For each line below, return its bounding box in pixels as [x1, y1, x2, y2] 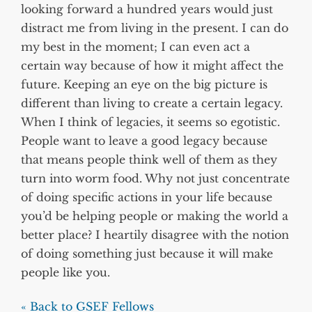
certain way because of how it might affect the [21, 58, 283, 72]
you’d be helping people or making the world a [21, 208, 288, 223]
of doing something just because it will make [21, 246, 273, 260]
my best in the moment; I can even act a [21, 39, 250, 54]
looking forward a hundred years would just [21, 1, 273, 16]
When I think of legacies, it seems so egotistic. [21, 114, 280, 129]
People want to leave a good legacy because [21, 133, 267, 148]
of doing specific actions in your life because [21, 189, 272, 204]
